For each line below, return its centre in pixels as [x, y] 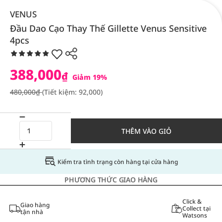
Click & [192, 201]
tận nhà [31, 212]
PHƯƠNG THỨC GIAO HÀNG [111, 180]
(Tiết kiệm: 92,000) [72, 92]
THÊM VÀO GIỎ [146, 131]
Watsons [194, 215]
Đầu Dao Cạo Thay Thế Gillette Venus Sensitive [108, 28]
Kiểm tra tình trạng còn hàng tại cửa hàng [117, 162]
